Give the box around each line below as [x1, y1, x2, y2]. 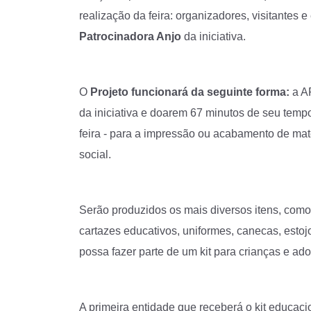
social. [79, 148, 111, 160]
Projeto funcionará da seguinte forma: [90, 85, 289, 98]
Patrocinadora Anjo [79, 30, 181, 42]
